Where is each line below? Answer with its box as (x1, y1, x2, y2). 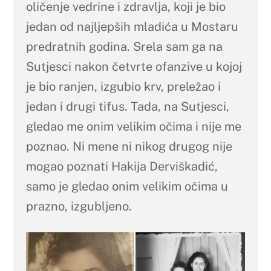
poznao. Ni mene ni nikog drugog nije (25, 139, 232, 154)
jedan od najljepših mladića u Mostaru (25, 19, 238, 34)
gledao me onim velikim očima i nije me (25, 119, 241, 134)
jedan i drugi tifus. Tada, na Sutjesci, (25, 99, 229, 114)
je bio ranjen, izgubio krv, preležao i (25, 79, 221, 94)
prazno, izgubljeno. (25, 198, 132, 214)
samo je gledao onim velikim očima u (25, 178, 228, 194)
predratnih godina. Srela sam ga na (25, 39, 223, 54)
